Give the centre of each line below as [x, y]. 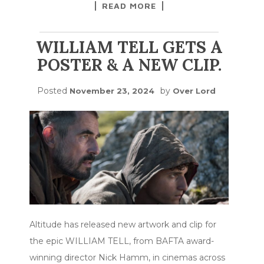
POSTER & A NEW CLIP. [129, 65]
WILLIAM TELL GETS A [129, 47]
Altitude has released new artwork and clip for [123, 225]
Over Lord [194, 90]
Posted [53, 90]
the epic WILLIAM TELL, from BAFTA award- [122, 241]
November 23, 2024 [112, 90]
